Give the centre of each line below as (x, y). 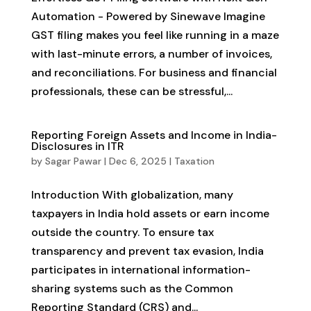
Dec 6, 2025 (137, 161)
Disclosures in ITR (77, 146)
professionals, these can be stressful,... (132, 92)
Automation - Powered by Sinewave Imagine (148, 17)
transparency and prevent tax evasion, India (147, 251)
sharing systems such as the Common (132, 289)
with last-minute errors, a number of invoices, (151, 54)
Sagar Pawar (73, 161)
